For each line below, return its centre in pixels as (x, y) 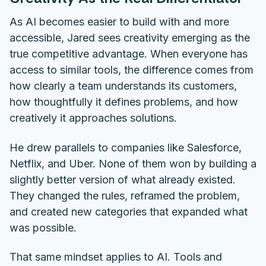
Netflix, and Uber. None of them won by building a (133, 163)
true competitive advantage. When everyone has (129, 54)
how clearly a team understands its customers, (123, 86)
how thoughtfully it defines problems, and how (124, 102)
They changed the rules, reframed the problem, (125, 195)
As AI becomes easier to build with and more (119, 22)
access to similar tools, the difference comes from (132, 70)
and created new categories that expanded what (129, 211)
